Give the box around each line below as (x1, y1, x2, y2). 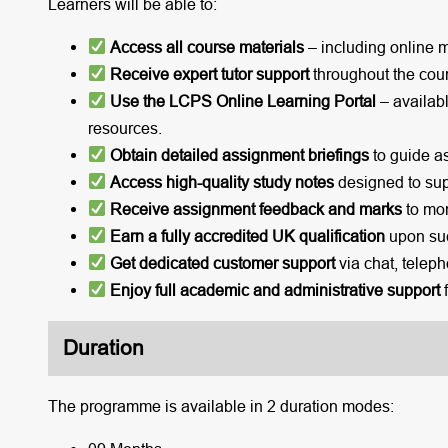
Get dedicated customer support (110, 253, 336, 272)
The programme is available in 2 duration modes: (47, 397, 394, 415)
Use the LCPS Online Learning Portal (110, 91, 377, 110)
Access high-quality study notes (110, 172, 335, 191)
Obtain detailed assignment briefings (110, 145, 370, 164)
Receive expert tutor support (110, 64, 310, 83)
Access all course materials (110, 37, 305, 56)
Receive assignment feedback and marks (110, 199, 403, 218)
